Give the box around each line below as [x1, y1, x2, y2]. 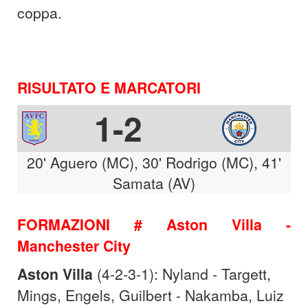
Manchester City [17, 234, 131, 256]
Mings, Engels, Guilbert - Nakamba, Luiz [17, 284, 284, 305]
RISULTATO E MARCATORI [17, 76, 201, 98]
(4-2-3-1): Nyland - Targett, [93, 263, 271, 284]
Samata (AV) [113, 172, 195, 193]
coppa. [17, 1, 62, 23]
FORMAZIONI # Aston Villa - [17, 213, 291, 235]
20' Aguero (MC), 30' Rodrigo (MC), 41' [27, 151, 281, 173]
